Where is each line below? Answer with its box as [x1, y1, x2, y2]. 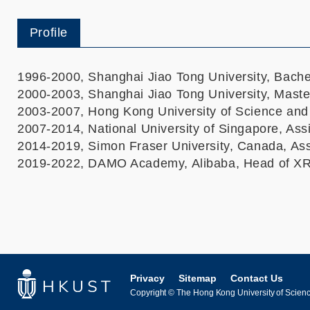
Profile [29, 25, 68, 39]
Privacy [130, 272, 165, 284]
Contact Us [230, 272, 283, 284]
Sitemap [179, 272, 217, 284]
